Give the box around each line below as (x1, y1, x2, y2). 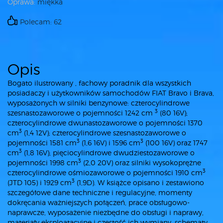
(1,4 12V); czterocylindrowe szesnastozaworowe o (22, 128, 186, 137)
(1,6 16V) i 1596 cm (80, 138, 140, 147)
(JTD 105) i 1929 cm (7, 178, 72, 187)
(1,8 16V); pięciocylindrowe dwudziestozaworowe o (22, 148, 195, 157)
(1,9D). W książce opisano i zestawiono (75, 178, 204, 187)
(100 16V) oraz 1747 (143, 138, 208, 147)
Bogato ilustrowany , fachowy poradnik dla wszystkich (7, 79, 191, 87)
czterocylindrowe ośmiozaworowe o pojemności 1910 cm (7, 168, 203, 177)
